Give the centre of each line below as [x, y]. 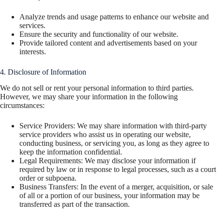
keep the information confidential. [71, 152]
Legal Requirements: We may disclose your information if [108, 161]
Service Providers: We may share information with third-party [113, 126]
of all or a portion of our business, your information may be [109, 196]
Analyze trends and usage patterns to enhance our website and [114, 17]
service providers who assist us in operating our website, [105, 135]
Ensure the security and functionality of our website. [99, 34]
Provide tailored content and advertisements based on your [108, 43]
